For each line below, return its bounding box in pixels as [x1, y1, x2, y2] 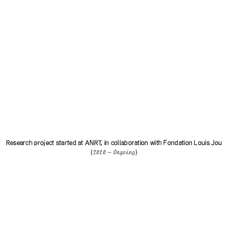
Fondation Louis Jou [163, 140, 222, 147]
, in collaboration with [101, 140, 164, 147]
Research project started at [6, 140, 85, 147]
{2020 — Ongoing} [90, 150, 138, 156]
